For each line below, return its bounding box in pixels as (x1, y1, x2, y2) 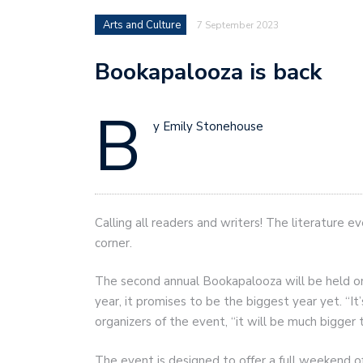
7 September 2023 (197, 19, 279, 32)
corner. (95, 234, 135, 251)
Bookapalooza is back (95, 57, 322, 88)
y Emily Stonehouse (153, 118, 263, 135)
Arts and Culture (103, 18, 181, 33)
